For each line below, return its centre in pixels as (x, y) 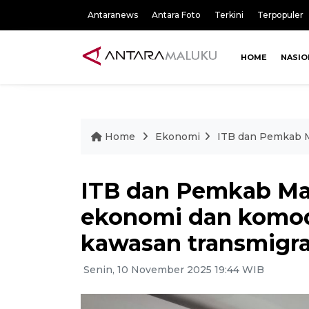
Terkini (229, 15)
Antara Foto (176, 15)
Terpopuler (280, 15)
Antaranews (113, 15)
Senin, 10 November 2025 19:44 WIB (172, 269)
